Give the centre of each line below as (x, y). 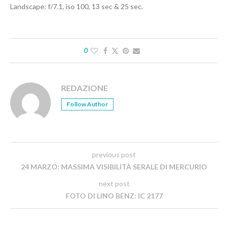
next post (114, 184)
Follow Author (87, 104)
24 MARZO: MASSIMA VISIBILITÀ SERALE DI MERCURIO (114, 167)
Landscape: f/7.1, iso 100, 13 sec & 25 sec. (77, 7)
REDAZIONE (84, 88)
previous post (114, 155)
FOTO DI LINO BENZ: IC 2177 (114, 196)
